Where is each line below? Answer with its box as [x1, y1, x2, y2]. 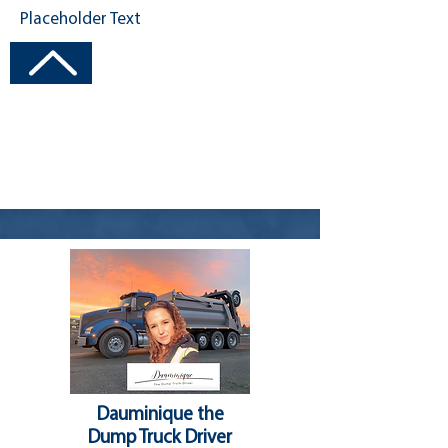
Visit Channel [163, 53, 268, 73]
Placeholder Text [20, 11, 141, 28]
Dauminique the [96, 406, 224, 425]
